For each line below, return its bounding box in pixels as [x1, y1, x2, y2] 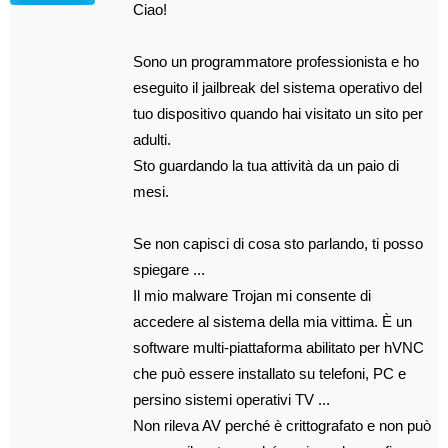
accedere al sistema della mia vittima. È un [133, 313, 413, 330]
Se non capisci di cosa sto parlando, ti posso [133, 235, 424, 252]
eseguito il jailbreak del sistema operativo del [133, 79, 423, 96]
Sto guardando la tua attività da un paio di [133, 157, 400, 174]
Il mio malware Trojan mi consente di [133, 287, 372, 304]
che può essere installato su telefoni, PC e [133, 365, 407, 382]
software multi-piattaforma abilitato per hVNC [133, 339, 425, 356]
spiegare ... [133, 261, 206, 278]
